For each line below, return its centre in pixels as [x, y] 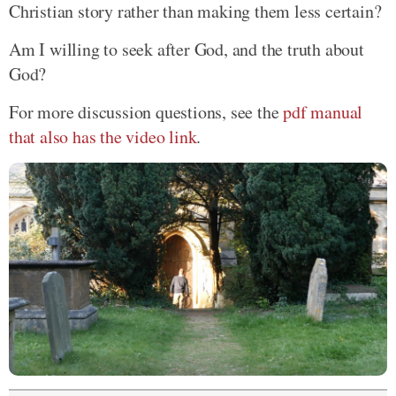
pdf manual [323, 111]
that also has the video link [103, 136]
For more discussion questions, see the [146, 111]
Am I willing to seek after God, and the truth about [187, 49]
